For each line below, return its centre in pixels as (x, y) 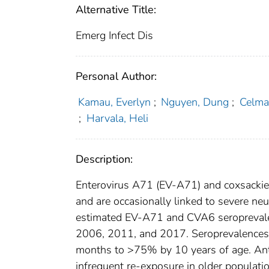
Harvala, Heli (117, 119)
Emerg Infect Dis (114, 36)
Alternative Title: (116, 10)
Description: (104, 159)
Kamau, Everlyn (114, 102)
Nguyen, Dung (195, 102)
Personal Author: (116, 77)
